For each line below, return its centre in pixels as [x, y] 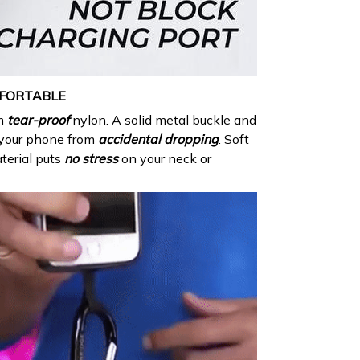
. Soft [234, 139]
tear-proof [38, 119]
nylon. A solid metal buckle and [164, 119]
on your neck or [166, 158]
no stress [91, 158]
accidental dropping [158, 139]
